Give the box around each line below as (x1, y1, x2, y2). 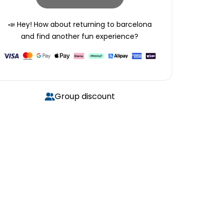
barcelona (116, 19, 152, 29)
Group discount (54, 91, 115, 102)
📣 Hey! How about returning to (7, 19, 114, 29)
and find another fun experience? (21, 31, 138, 41)
